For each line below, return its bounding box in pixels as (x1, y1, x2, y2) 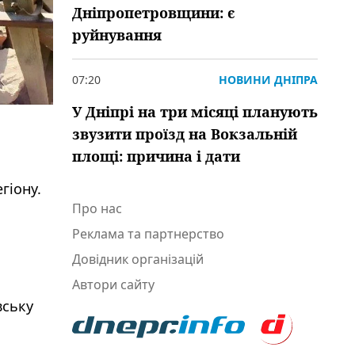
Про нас (72, 200, 122, 217)
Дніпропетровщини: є (72, 3, 235, 22)
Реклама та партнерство (72, 225, 224, 242)
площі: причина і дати (72, 147, 240, 166)
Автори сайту (72, 276, 155, 293)
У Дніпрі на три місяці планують (72, 102, 318, 121)
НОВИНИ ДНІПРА (219, 72, 318, 87)
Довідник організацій (72, 250, 204, 268)
